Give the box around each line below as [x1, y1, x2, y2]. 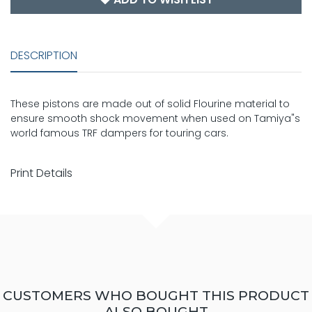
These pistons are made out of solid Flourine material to [10, 97, 290, 111]
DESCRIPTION [10, 47, 77, 64]
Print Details [10, 165, 72, 182]
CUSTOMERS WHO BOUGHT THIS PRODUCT [3, 287, 309, 304]
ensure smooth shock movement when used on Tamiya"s [10, 111, 300, 126]
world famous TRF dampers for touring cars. [10, 126, 228, 141]
